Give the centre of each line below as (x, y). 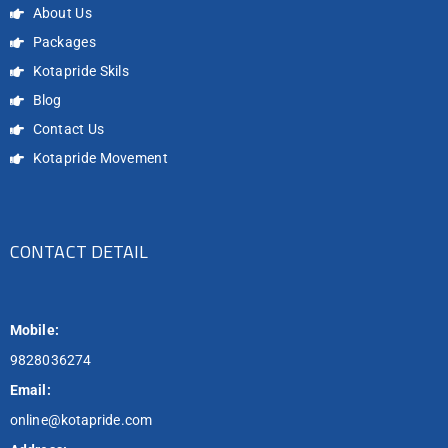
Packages (64, 42)
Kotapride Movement (100, 158)
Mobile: (34, 330)
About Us (62, 13)
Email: (30, 390)
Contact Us (68, 129)
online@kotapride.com (81, 420)
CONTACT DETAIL (79, 252)
